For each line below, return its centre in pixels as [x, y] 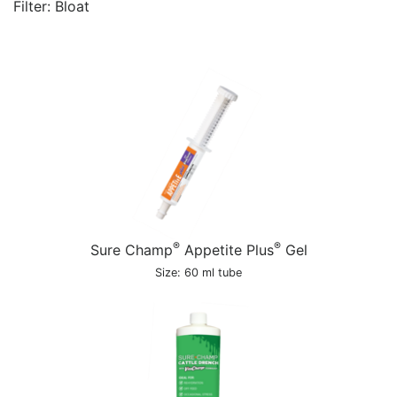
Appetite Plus [226, 250]
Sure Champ [131, 250]
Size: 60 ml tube [198, 272]
